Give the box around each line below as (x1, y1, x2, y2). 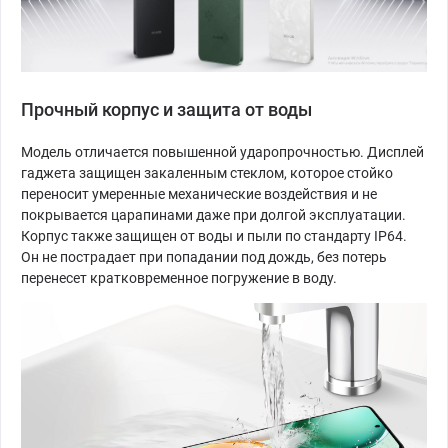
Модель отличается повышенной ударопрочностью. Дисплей (21, 144, 424, 161)
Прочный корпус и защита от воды (21, 99, 312, 121)
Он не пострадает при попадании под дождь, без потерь (21, 249, 387, 266)
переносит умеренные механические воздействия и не (21, 186, 377, 203)
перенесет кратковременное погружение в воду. (21, 270, 343, 287)
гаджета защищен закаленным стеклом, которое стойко (21, 165, 393, 182)
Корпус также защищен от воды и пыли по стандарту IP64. (21, 228, 407, 245)
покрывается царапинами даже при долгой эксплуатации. (21, 207, 406, 224)
